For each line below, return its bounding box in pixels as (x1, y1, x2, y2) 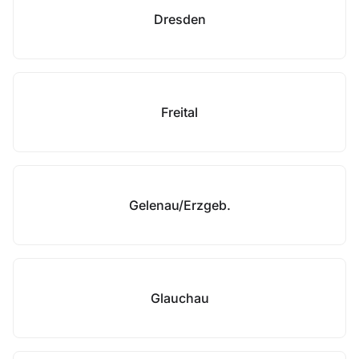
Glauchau (150, 290, 209, 306)
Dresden (153, 11, 206, 27)
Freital (161, 104, 198, 120)
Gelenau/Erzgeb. (128, 197, 231, 213)
